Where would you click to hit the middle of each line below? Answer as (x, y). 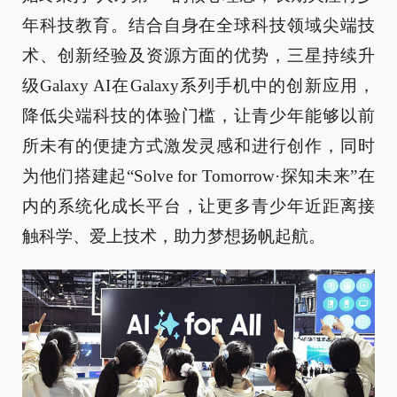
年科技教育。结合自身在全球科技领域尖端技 (198, 25)
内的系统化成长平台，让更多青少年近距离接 (198, 206)
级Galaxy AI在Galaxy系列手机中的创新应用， (198, 86)
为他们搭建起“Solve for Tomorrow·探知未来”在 (198, 176)
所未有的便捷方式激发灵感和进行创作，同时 (198, 146)
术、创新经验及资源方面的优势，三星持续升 (198, 55)
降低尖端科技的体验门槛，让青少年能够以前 (198, 116)
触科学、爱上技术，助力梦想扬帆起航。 (174, 236)
